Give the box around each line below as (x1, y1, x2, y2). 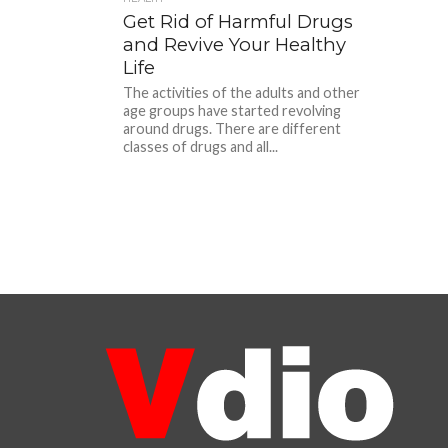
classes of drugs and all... (123, 138, 279, 155)
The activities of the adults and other (123, 84, 361, 101)
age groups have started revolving (123, 102, 342, 119)
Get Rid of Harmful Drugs (123, 10, 354, 33)
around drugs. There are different (123, 120, 342, 137)
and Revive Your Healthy (123, 33, 347, 56)
